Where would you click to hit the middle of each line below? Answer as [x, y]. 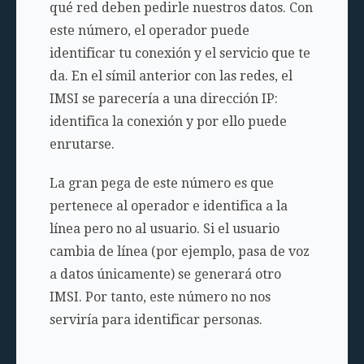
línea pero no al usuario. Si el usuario [164, 229]
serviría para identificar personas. [156, 320]
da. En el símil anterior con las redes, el [171, 76]
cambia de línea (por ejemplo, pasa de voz [179, 252]
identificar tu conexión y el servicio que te [180, 54]
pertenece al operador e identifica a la [168, 206]
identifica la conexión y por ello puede [168, 122]
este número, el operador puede [149, 31]
